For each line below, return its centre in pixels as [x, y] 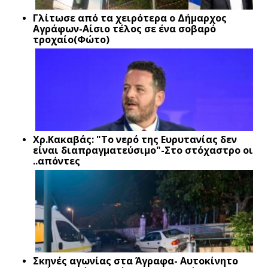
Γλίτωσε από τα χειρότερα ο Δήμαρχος [130, 18]
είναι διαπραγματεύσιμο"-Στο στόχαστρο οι [143, 150]
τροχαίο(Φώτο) [71, 39]
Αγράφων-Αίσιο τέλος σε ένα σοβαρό [124, 28]
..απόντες [57, 161]
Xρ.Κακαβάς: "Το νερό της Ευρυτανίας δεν [135, 139]
